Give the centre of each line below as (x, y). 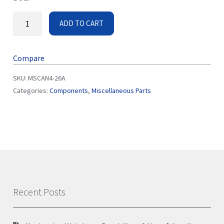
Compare (29, 58)
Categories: (31, 90)
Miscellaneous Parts (121, 90)
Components (69, 90)
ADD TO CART (82, 23)
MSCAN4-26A (47, 78)
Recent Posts (39, 191)
